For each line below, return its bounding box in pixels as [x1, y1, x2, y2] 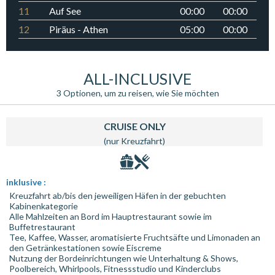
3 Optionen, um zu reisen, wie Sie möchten [56, 88, 219, 98]
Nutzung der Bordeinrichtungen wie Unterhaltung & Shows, [9, 253, 238, 263]
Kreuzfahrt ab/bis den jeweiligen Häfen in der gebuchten [9, 190, 226, 201]
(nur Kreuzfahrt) [104, 136, 165, 146]
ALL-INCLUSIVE [83, 69, 192, 88]
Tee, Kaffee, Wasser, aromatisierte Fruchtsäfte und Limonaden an [9, 232, 260, 242]
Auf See [49, 5, 81, 17]
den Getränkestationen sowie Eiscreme [9, 242, 161, 253]
